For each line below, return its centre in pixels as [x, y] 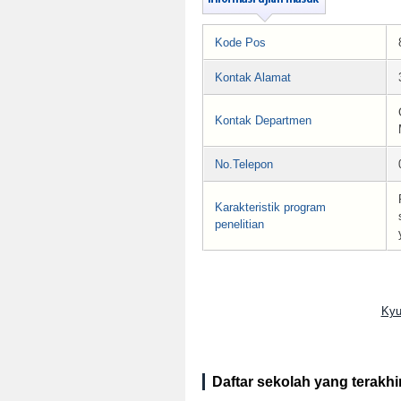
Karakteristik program [270, 208]
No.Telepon [244, 165]
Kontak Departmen [263, 121]
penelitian [239, 225]
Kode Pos [240, 43]
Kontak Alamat [253, 78]
